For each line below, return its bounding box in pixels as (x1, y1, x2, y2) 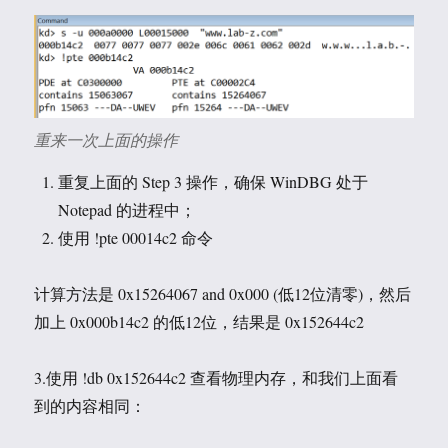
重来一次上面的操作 (34, 128, 179, 150)
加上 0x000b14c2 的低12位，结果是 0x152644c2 (34, 310, 365, 332)
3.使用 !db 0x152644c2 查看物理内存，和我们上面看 (34, 366, 399, 388)
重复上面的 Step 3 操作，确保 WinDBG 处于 (58, 170, 369, 192)
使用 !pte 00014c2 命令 (58, 226, 214, 248)
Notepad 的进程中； (58, 198, 197, 220)
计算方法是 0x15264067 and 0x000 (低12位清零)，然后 (34, 282, 412, 304)
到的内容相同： (34, 394, 147, 416)
